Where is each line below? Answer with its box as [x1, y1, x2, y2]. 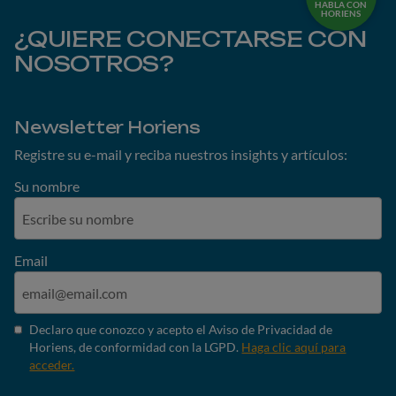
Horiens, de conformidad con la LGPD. [29, 339, 242, 355]
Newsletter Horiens [14, 118, 201, 138]
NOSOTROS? [14, 50, 174, 78]
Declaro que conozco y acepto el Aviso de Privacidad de [29, 322, 333, 338]
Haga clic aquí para [241, 339, 346, 355]
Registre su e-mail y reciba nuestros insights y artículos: [14, 146, 347, 164]
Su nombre [14, 178, 80, 195]
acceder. [29, 357, 75, 373]
